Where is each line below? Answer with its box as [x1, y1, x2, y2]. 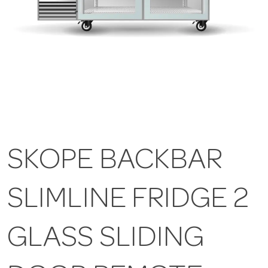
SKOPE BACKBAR [7, 147, 223, 178]
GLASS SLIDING [7, 225, 205, 255]
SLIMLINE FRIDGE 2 [7, 186, 249, 217]
